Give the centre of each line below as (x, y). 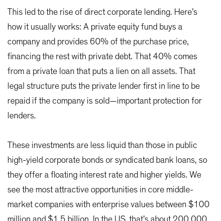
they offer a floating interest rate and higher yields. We (104, 175)
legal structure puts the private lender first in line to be (104, 87)
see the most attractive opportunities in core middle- (100, 190)
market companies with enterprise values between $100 (109, 205)
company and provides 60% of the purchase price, (98, 42)
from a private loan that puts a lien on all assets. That (101, 72)
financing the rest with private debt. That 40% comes (102, 57)
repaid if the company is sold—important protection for (105, 101)
